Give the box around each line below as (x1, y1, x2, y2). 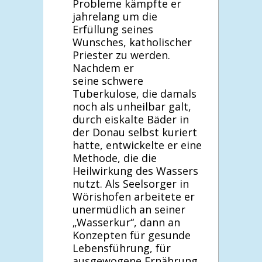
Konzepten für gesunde (73, 227, 191, 242)
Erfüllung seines (73, 22, 153, 36)
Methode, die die (73, 150, 157, 165)
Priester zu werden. (73, 47, 170, 62)
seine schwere (73, 73, 143, 88)
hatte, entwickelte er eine (73, 137, 202, 152)
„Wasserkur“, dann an (73, 215, 180, 229)
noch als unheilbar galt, (73, 99, 191, 113)
